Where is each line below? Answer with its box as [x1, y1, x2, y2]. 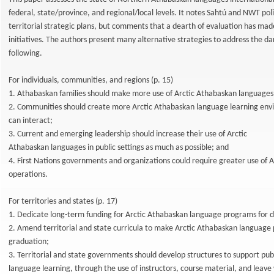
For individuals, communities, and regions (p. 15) [9, 76, 173, 85]
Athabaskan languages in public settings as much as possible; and [9, 143, 229, 152]
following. [9, 49, 42, 58]
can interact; [9, 116, 53, 125]
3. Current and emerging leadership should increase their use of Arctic [9, 130, 247, 139]
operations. [9, 170, 48, 179]
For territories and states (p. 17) [9, 197, 117, 206]
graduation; [9, 237, 49, 246]
